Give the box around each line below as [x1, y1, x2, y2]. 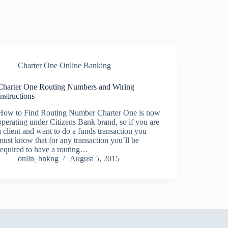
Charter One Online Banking [18, 61, 111, 70]
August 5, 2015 [70, 154, 120, 163]
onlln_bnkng [18, 154, 59, 163]
